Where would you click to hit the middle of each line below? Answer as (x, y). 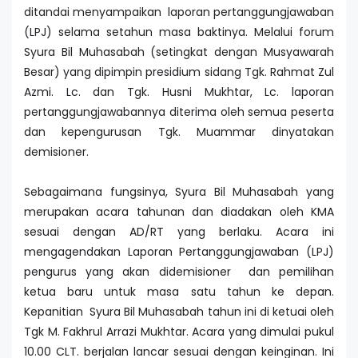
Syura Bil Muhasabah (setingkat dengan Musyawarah (179, 52)
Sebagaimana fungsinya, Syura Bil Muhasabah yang (179, 192)
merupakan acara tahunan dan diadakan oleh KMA (179, 212)
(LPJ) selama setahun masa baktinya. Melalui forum (179, 32)
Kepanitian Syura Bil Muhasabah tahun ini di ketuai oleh (179, 312)
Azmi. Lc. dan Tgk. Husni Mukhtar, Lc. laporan (179, 92)
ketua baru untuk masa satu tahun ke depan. (179, 292)
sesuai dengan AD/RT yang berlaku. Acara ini (179, 232)
